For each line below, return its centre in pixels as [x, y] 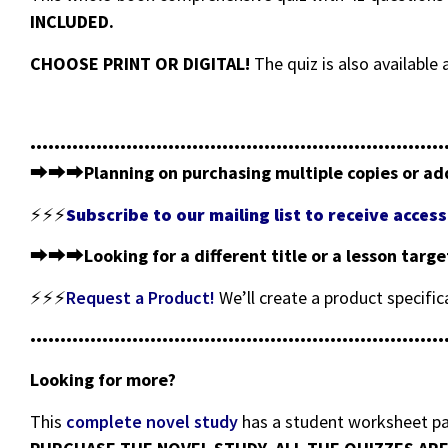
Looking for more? [103, 380]
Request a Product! [142, 297]
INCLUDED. [72, 22]
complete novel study [152, 421]
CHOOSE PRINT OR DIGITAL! [140, 63]
